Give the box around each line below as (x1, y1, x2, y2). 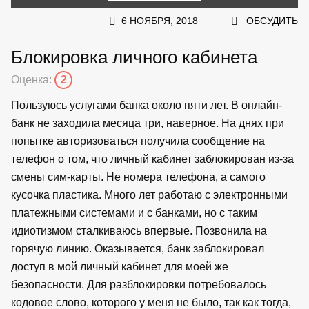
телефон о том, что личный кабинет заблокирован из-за (11, 152, 294, 165)
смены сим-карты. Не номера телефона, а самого (11, 170, 266, 183)
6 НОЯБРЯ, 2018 (121, 14, 198, 26)
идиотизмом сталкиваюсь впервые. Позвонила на (11, 224, 267, 237)
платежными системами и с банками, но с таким (11, 206, 257, 219)
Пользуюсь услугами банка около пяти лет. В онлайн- (11, 99, 282, 111)
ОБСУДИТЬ (246, 14, 298, 26)
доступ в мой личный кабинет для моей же (11, 260, 228, 272)
